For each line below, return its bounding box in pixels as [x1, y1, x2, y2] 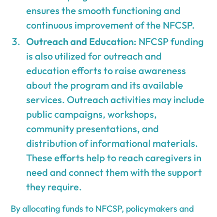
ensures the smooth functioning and [26, 4, 181, 16]
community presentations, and [26, 122, 159, 135]
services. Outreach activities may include [26, 93, 205, 106]
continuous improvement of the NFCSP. [26, 18, 195, 31]
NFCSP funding [137, 35, 204, 47]
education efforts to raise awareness [26, 64, 186, 77]
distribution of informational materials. [26, 137, 199, 149]
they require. [26, 180, 82, 193]
